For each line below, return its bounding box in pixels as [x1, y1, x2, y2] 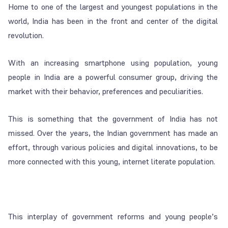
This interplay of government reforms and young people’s [8, 211, 218, 222]
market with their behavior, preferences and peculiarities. [8, 86, 203, 97]
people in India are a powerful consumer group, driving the [8, 72, 218, 83]
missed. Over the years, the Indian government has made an [8, 128, 218, 139]
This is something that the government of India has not [8, 113, 218, 125]
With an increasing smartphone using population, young [8, 58, 218, 69]
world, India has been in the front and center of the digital [8, 16, 218, 27]
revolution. [8, 30, 44, 41]
